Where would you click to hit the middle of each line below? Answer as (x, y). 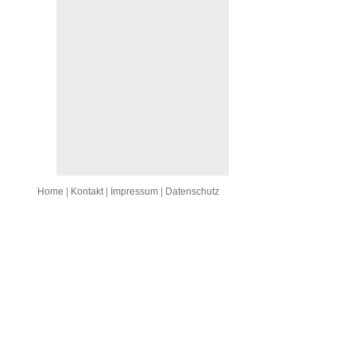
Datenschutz (192, 192)
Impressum (134, 192)
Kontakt (87, 192)
